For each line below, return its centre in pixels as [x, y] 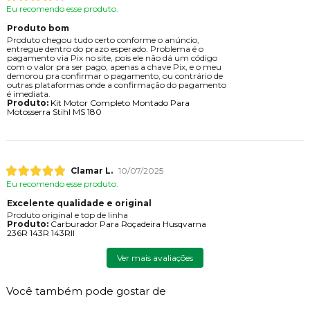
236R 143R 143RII [40, 232]
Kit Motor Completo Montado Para [119, 102]
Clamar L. [91, 170]
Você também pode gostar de [86, 291]
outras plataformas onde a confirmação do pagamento [116, 84]
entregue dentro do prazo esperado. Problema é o [105, 48]
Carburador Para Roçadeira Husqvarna [127, 224]
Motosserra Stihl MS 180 [54, 111]
